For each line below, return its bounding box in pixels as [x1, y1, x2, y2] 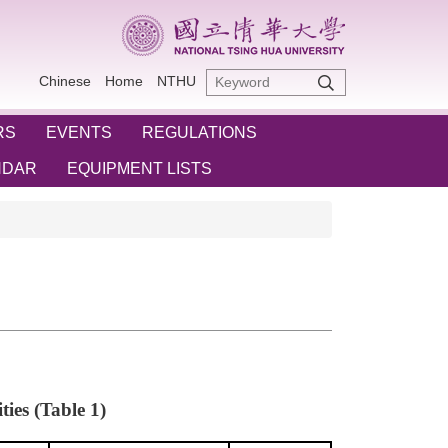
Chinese [39, 73, 91, 89]
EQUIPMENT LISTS [67, 160, 212, 177]
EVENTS [46, 124, 112, 141]
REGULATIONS [142, 124, 257, 141]
